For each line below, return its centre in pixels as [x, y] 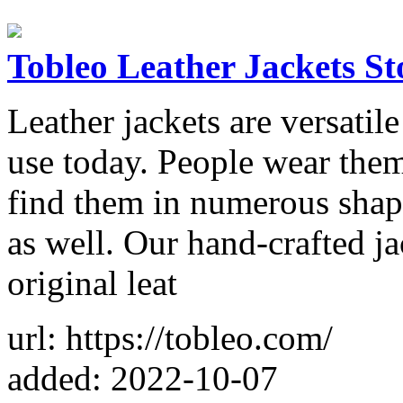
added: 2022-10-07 [143, 378]
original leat [92, 282]
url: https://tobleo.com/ [170, 337]
